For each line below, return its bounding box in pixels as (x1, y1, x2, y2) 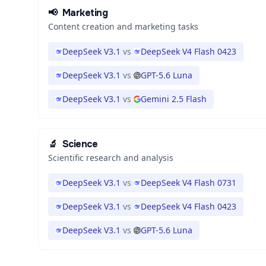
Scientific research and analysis (48, 152, 173, 163)
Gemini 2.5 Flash (141, 93, 207, 104)
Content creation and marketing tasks (48, 21, 198, 32)
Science (62, 138, 98, 150)
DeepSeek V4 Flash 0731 (141, 177, 236, 188)
